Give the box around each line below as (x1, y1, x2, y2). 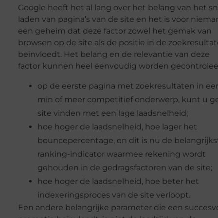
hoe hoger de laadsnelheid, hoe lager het (37, 122, 197, 131)
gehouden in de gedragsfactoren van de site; (37, 163, 212, 172)
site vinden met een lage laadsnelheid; (37, 108, 188, 118)
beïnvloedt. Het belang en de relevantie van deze (18, 50, 210, 59)
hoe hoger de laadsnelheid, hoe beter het (37, 176, 199, 186)
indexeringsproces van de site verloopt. (37, 190, 190, 200)
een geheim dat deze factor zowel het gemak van (18, 26, 212, 36)
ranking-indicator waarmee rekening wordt (37, 149, 206, 159)
